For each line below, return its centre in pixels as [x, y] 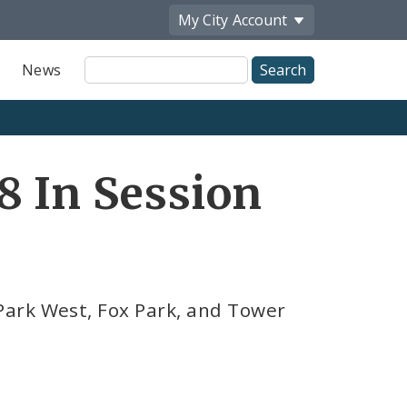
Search [109, 85]
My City [203, 20]
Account [260, 20]
